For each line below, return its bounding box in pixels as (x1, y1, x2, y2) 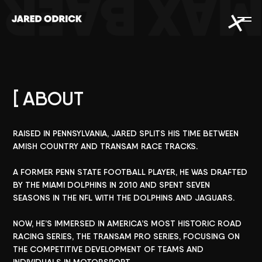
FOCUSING (183, 231, 226, 242)
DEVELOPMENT (85, 244, 142, 254)
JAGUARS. (195, 192, 235, 203)
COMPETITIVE (30, 244, 83, 254)
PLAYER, (148, 167, 178, 177)
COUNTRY (40, 141, 79, 151)
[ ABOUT (13, 87, 84, 110)
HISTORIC (178, 218, 216, 229)
